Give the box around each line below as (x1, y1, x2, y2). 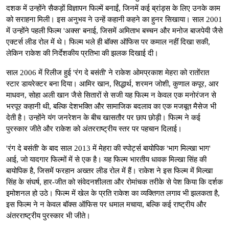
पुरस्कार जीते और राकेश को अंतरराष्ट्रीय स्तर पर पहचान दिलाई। (6, 124, 182, 133)
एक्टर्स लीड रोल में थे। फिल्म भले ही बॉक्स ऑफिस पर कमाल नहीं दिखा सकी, (6, 37, 210, 46)
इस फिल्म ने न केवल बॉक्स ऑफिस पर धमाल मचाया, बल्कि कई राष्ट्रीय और (6, 200, 207, 209)
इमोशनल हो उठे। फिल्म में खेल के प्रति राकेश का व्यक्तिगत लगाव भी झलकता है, (6, 189, 220, 197)
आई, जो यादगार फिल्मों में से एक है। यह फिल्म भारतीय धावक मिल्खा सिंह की (6, 155, 207, 164)
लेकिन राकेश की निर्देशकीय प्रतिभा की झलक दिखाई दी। (6, 49, 158, 57)
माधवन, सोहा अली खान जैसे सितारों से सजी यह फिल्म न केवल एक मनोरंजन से (6, 90, 216, 99)
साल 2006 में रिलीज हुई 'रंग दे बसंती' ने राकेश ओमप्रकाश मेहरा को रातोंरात (6, 68, 209, 77)
